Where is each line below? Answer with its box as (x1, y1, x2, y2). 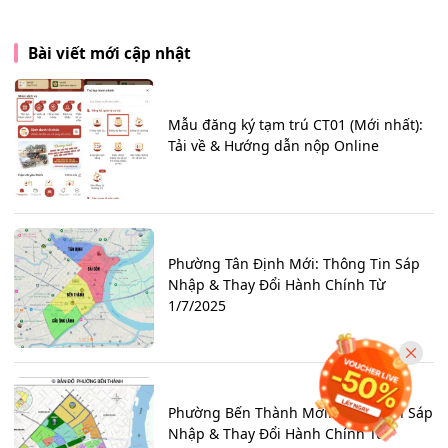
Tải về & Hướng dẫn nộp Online (168, 136, 379, 156)
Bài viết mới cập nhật (27, 42, 191, 64)
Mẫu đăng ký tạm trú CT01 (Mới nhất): (168, 115, 423, 135)
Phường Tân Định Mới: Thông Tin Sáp (168, 253, 420, 273)
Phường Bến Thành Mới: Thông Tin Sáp (168, 402, 433, 422)
